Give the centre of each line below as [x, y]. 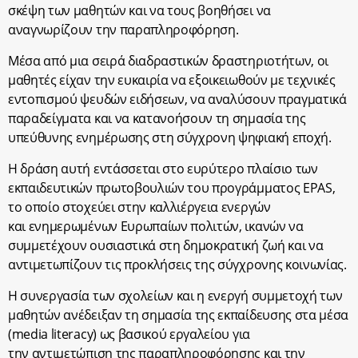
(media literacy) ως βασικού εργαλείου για [129, 334]
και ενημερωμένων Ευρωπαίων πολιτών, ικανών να [156, 226]
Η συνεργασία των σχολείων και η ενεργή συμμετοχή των [175, 296]
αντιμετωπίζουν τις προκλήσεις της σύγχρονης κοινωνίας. [177, 265]
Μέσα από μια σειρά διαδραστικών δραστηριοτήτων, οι [168, 61]
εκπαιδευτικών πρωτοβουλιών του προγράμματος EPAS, [172, 188]
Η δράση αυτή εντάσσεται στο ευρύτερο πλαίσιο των [163, 169]
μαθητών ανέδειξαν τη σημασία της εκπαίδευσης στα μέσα [179, 315]
